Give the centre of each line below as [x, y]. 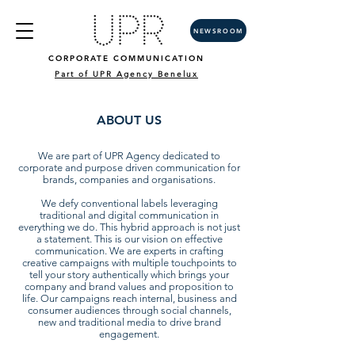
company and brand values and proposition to [129, 286]
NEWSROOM [218, 31]
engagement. [129, 334]
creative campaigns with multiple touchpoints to [129, 263]
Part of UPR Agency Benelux [126, 74]
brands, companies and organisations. [129, 179]
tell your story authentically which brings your [129, 275]
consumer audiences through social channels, [129, 310]
